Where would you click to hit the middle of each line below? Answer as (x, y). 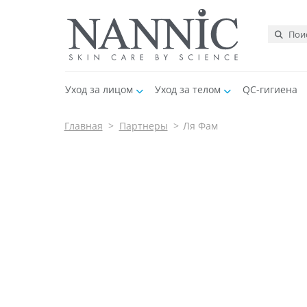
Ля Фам (200, 126)
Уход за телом (187, 89)
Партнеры (143, 126)
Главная (83, 126)
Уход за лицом (99, 89)
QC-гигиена (270, 89)
